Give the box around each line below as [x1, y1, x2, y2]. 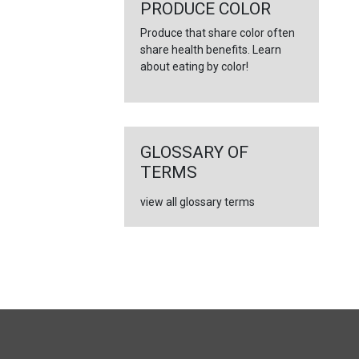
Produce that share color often [139, 26, 295, 39]
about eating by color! [139, 60, 248, 73]
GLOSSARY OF [139, 143, 248, 162]
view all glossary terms [139, 196, 255, 208]
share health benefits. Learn [139, 43, 281, 56]
